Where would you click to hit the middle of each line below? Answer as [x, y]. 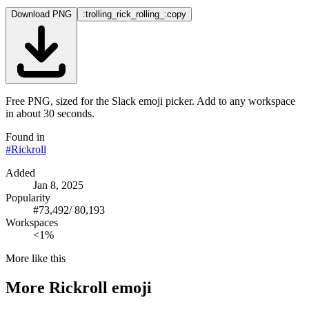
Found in [25, 137]
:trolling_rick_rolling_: [125, 14]
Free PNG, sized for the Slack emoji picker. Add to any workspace [150, 101]
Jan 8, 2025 [58, 185]
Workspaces [32, 222]
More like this [36, 258]
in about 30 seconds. [50, 113]
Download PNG [41, 14]
